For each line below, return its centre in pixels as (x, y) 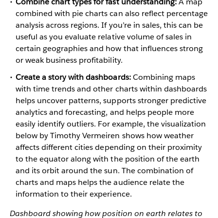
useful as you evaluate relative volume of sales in (104, 37)
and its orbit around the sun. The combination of (104, 171)
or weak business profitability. (69, 60)
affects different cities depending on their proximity (109, 147)
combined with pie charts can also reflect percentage (112, 14)
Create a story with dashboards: (73, 77)
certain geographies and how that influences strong (109, 49)
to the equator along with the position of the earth (108, 159)
